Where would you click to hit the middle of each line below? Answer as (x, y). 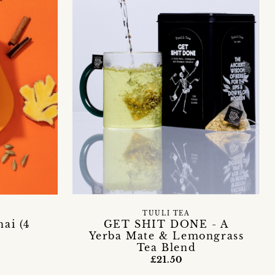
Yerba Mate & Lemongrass (166, 235)
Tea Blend (166, 247)
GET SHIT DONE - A (166, 224)
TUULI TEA (166, 213)
